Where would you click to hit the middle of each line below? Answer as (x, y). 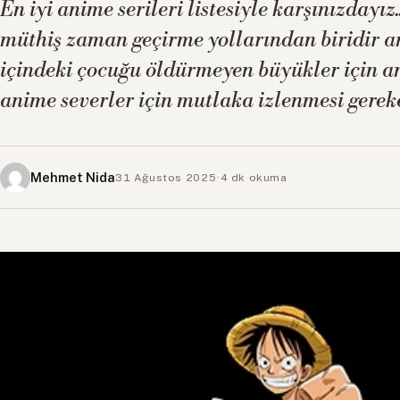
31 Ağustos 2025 (166, 177)
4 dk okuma (254, 177)
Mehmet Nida (73, 177)
